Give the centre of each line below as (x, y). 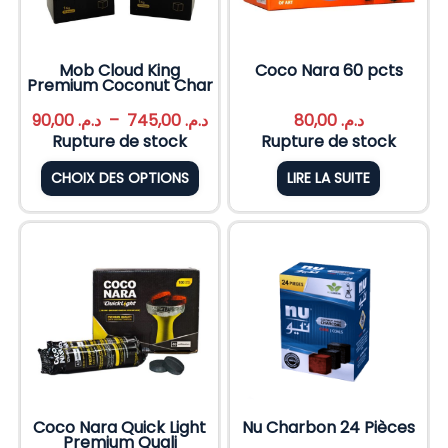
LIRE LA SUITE (328, 177)
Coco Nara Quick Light (119, 427)
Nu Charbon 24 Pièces (328, 427)
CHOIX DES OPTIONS (119, 177)
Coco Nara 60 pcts (328, 70)
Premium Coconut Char (119, 85)
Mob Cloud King (119, 70)
